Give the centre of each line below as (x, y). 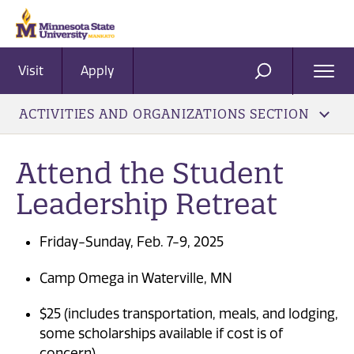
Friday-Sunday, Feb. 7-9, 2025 (132, 242)
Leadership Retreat (147, 203)
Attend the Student (150, 173)
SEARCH (289, 77)
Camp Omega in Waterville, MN (136, 278)
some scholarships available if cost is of (161, 334)
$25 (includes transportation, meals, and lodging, (189, 314)
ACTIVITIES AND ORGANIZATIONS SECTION (164, 114)
